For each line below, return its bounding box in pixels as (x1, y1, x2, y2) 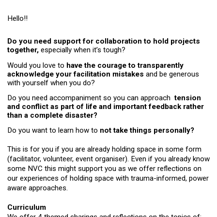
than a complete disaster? (7, 110, 97, 120)
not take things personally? (100, 126, 194, 135)
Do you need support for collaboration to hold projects (7, 37, 200, 46)
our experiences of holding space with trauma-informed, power (7, 174, 209, 183)
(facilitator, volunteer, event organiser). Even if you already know (7, 155, 210, 164)
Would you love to (7, 61, 66, 70)
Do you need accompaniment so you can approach (7, 93, 174, 102)
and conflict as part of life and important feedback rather (7, 102, 204, 111)
